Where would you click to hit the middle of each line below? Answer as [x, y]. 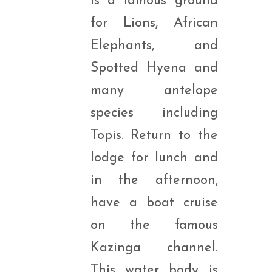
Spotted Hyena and [154, 68]
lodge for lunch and [154, 158]
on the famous [154, 226]
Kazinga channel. [154, 248]
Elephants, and [154, 46]
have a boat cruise [154, 203]
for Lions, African [154, 23]
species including [154, 113]
